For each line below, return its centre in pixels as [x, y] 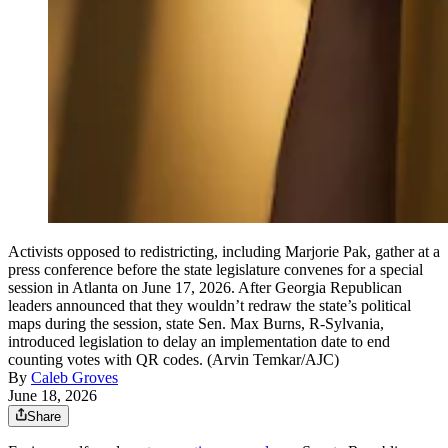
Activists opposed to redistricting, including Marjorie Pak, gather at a [224, 251]
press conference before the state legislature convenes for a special [215, 269]
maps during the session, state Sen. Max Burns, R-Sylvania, [196, 323]
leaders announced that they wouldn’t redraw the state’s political [209, 305]
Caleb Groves [74, 377]
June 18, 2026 [52, 395]
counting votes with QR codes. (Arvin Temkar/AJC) [173, 359]
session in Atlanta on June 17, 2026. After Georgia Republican [205, 287]
